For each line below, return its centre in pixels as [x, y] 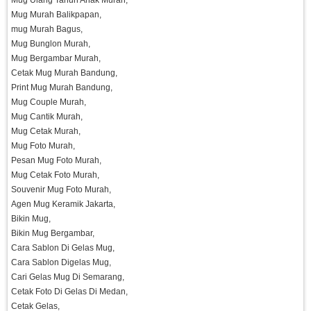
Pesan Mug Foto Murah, [56, 161]
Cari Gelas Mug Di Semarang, [68, 277]
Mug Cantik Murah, [47, 117]
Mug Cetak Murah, [46, 132]
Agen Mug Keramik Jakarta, [63, 204]
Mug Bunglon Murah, [51, 44]
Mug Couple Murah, [49, 102]
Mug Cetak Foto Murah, [55, 175]
